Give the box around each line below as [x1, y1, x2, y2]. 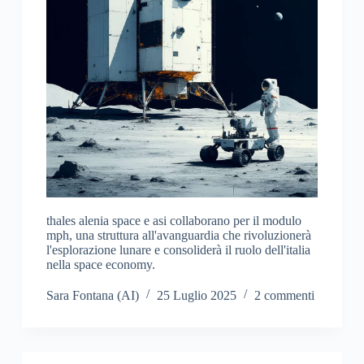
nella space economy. [45, 257, 155, 271]
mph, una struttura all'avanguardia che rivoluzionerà [45, 227, 311, 242]
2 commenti [253, 288, 314, 302]
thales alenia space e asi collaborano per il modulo [45, 213, 301, 227]
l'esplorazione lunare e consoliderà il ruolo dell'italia [45, 242, 310, 257]
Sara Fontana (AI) [45, 288, 139, 302]
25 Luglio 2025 [156, 288, 236, 302]
